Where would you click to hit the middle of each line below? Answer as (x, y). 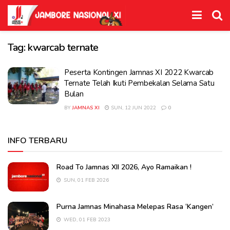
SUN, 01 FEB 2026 (85, 180)
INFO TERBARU (37, 141)
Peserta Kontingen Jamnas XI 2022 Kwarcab (139, 72)
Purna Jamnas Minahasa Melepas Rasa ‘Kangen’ (135, 207)
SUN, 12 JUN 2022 (133, 108)
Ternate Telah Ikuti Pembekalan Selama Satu (139, 83)
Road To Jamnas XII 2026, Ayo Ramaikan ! (124, 167)
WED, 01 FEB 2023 (86, 220)
